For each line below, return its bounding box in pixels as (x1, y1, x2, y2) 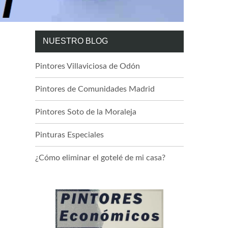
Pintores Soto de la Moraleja (35, 107, 136, 116)
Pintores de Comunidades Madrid (35, 84, 155, 93)
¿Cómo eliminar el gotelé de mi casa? (35, 153, 165, 162)
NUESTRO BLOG (42, 36, 108, 45)
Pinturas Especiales (35, 130, 104, 139)
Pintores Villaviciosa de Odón (35, 62, 140, 70)
